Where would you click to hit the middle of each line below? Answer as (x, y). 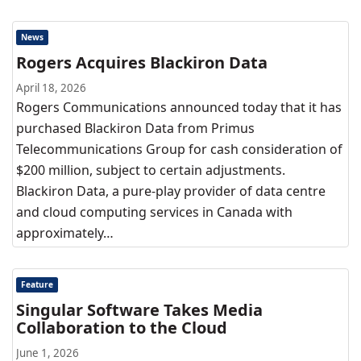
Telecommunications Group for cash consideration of (179, 149)
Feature (37, 284)
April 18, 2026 (51, 88)
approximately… (65, 233)
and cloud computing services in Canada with (154, 212)
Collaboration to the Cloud (122, 328)
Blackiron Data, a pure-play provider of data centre (171, 191)
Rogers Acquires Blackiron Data (142, 62)
